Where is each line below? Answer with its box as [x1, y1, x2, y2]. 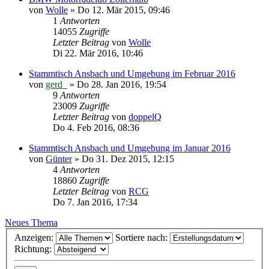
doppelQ [128, 111, 162, 122]
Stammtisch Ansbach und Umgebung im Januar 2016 [29, 142, 231, 153]
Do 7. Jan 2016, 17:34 [53, 196, 138, 207]
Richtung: [14, 244, 54, 255]
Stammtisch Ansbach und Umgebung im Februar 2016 [29, 68, 235, 79]
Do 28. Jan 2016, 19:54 [77, 79, 166, 89]
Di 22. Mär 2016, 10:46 [53, 47, 143, 58]
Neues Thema [5, 217, 58, 228]
